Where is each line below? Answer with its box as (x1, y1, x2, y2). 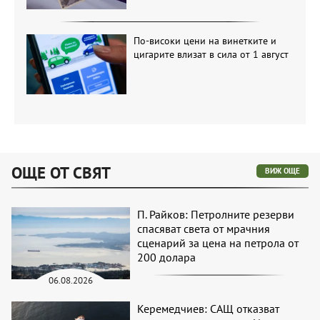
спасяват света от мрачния (137, 221, 271, 236)
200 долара (137, 250, 196, 265)
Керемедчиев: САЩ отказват (137, 301, 280, 316)
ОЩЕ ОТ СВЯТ (11, 162, 111, 184)
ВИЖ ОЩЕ (265, 166, 300, 176)
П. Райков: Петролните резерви (137, 207, 295, 222)
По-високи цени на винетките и (133, 34, 276, 47)
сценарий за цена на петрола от (137, 236, 299, 251)
